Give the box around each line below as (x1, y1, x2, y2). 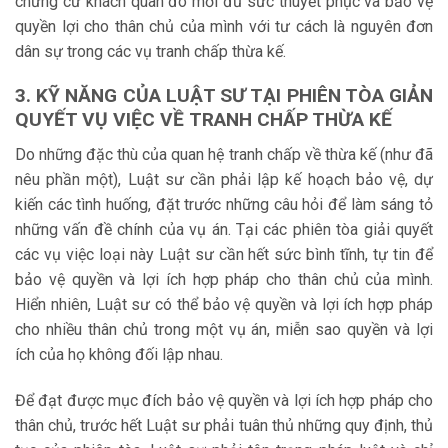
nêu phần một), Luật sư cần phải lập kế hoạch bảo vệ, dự (15, 170, 433, 190)
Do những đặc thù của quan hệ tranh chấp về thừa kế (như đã (15, 145, 433, 165)
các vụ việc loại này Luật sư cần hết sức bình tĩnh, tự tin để (15, 245, 433, 265)
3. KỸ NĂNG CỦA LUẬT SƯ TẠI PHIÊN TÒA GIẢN (15, 84, 433, 108)
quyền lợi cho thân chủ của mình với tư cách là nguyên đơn (15, 16, 433, 36)
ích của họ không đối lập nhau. (15, 345, 223, 365)
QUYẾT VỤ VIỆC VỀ (15, 108, 189, 132)
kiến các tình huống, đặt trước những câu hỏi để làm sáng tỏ (15, 195, 433, 215)
